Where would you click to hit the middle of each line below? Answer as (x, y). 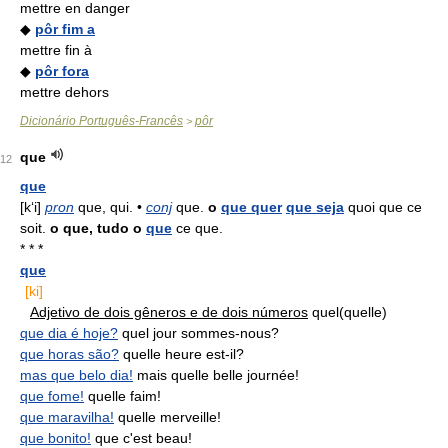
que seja (315, 207)
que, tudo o (102, 228)
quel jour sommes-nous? (198, 333)
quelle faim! (122, 396)
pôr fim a (65, 29)
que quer (251, 207)
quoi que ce (383, 207)
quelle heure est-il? (181, 354)
